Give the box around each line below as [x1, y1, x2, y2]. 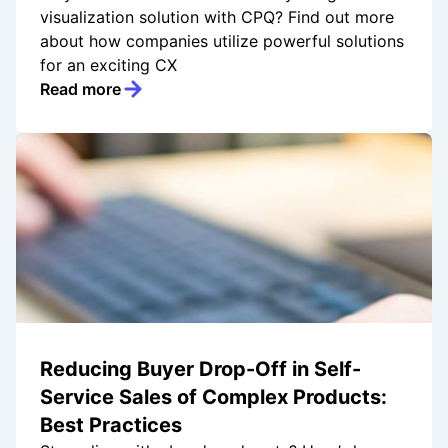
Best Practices [40, 413, 182, 438]
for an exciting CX [40, 55, 177, 76]
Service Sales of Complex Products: [40, 385, 387, 410]
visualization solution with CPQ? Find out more [40, 7, 394, 28]
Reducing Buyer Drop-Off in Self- [40, 357, 361, 382]
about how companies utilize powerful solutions [40, 31, 404, 52]
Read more [40, 79, 121, 100]
